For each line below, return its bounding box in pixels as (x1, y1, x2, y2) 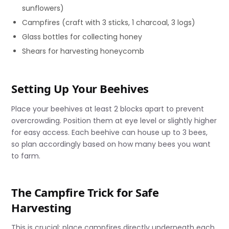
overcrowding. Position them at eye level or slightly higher (11, 115, 217, 126)
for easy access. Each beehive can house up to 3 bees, (11, 127, 208, 138)
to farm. (11, 150, 41, 161)
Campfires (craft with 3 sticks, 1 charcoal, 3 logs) (22, 17, 196, 28)
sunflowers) (22, 3, 64, 14)
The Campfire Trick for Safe (11, 184, 159, 200)
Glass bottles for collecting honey (22, 32, 143, 42)
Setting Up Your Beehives (11, 81, 149, 97)
